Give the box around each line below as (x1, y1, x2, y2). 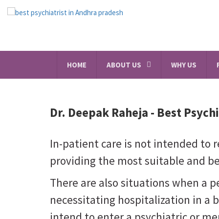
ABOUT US (107, 60, 141, 69)
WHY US (171, 60, 197, 69)
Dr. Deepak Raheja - (50, 105, 157, 120)
